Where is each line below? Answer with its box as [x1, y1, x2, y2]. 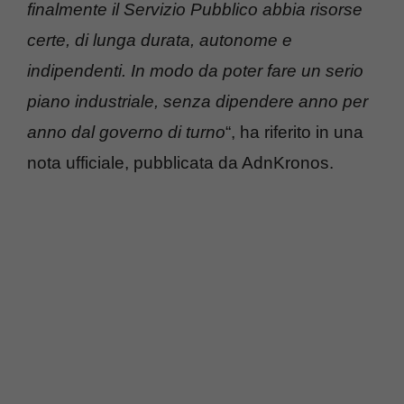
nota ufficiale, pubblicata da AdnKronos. [27, 153, 334, 173]
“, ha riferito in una [225, 123, 363, 142]
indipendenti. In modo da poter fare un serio [27, 61, 363, 81]
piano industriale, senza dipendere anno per [27, 92, 368, 112]
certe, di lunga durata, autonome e [27, 31, 292, 50]
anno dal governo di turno [27, 123, 225, 142]
